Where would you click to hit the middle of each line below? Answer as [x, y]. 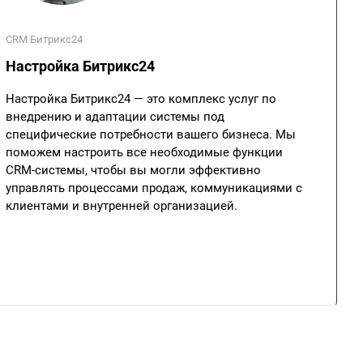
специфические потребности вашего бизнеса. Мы [151, 135]
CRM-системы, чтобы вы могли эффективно [133, 170]
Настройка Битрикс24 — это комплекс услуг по [141, 99]
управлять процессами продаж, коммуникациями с [154, 188]
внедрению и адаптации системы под [115, 117]
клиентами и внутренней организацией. [122, 206]
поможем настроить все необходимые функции [144, 152]
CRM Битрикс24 [44, 39]
